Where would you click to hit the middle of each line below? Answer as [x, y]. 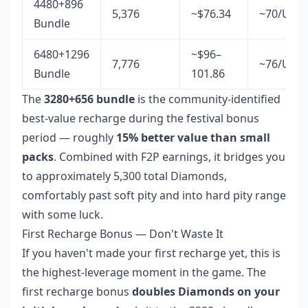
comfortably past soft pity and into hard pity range [154, 196]
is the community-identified [208, 99]
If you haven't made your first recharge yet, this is [151, 253]
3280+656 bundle [89, 99]
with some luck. [63, 215]
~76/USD [282, 64]
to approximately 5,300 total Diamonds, [124, 176]
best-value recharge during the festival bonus [141, 119]
